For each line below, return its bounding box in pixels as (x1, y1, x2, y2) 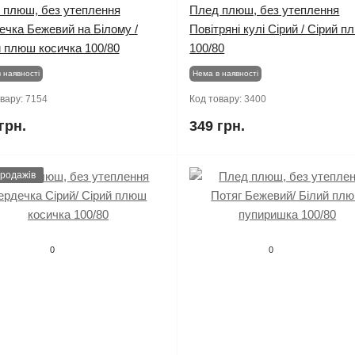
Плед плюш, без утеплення (189, 3, 340, 17)
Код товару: (189, 94, 245, 105)
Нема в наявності (193, 69, 259, 78)
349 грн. (189, 118, 246, 134)
